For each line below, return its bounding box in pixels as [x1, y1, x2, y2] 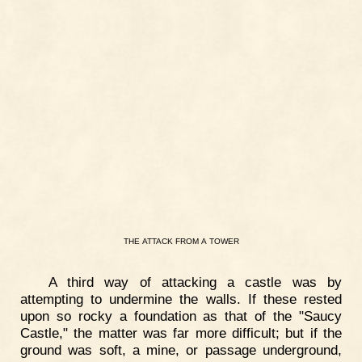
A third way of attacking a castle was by [48, 274, 342, 291]
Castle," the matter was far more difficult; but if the [20, 325, 342, 342]
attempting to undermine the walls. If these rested [20, 291, 342, 308]
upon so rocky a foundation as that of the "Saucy [20, 308, 342, 325]
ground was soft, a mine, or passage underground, [20, 342, 342, 359]
